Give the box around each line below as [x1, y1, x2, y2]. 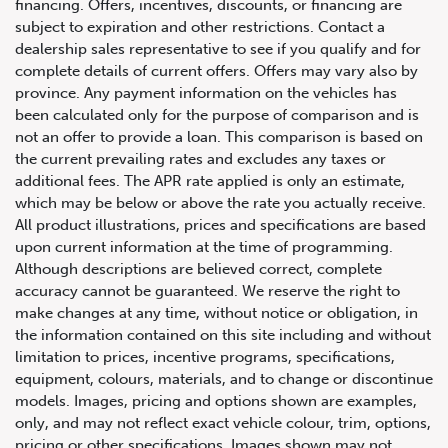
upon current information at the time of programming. [15, 238, 393, 257]
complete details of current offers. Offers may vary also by [15, 62, 418, 81]
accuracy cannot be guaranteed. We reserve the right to [15, 282, 400, 301]
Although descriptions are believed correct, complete [15, 260, 382, 279]
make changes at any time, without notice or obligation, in [15, 304, 418, 323]
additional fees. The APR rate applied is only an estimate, [15, 172, 405, 191]
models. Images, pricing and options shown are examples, [15, 392, 417, 411]
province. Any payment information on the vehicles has [15, 84, 397, 103]
